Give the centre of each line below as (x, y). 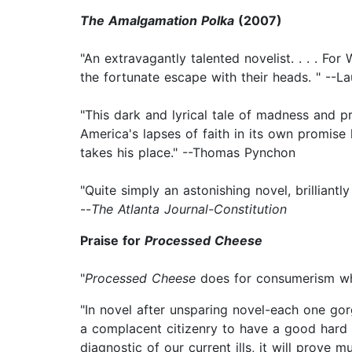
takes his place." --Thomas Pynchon (188, 153)
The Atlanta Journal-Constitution (189, 209)
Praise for (112, 241)
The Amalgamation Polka (157, 21)
